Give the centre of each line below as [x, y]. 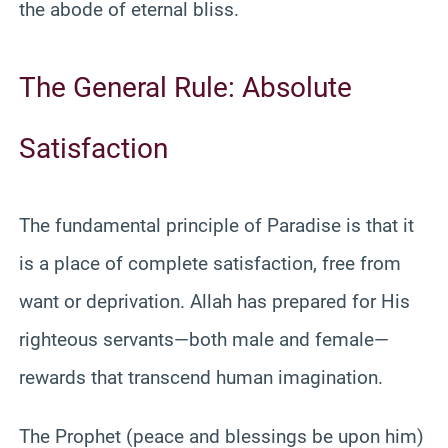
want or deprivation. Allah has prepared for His [214, 301]
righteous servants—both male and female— [204, 339]
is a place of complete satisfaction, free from [210, 263]
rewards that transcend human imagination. [201, 377]
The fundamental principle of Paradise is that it [216, 225]
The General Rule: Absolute [185, 87]
